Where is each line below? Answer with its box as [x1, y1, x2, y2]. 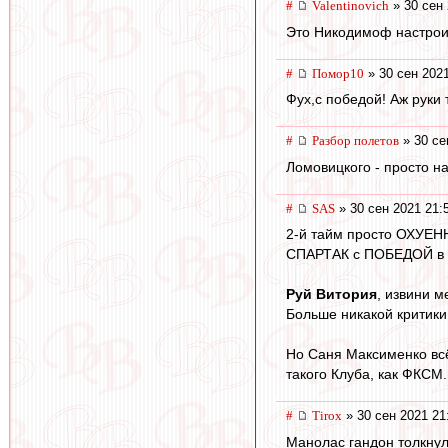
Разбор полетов [312, 133, 399, 149]
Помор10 [312, 65, 364, 81]
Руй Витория [286, 286, 377, 303]
